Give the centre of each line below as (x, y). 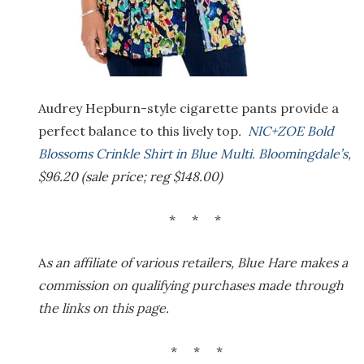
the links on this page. (105, 308)
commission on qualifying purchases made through (191, 285)
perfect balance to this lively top (138, 130)
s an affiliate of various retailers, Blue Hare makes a (197, 262)
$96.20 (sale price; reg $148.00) (130, 176)
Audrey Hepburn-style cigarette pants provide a (188, 108)
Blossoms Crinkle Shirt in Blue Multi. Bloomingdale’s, (195, 153)
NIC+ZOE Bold (291, 130)
